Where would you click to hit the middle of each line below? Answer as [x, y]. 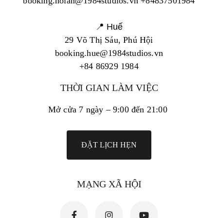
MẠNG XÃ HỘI [109, 184]
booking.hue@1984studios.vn [109, 53]
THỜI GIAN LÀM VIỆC [109, 88]
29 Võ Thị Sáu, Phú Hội [109, 40]
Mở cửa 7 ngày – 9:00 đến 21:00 [109, 110]
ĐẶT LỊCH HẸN [109, 145]
